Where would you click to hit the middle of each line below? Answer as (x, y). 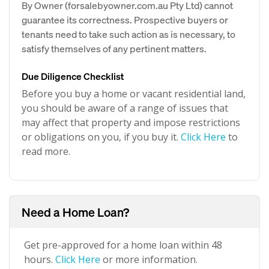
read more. (46, 151)
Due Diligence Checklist (73, 76)
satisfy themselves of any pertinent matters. (114, 48)
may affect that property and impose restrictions (131, 122)
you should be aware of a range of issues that (125, 108)
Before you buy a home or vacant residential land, (134, 94)
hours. (40, 259)
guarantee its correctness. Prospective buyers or (125, 20)
